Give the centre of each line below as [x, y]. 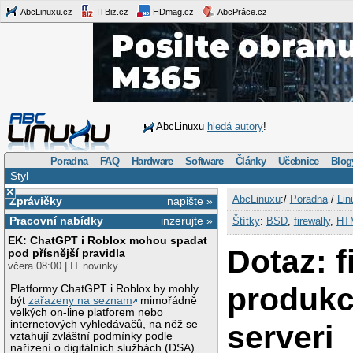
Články [251, 161]
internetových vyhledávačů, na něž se [104, 324]
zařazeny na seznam [81, 300]
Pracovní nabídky [56, 221]
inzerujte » [187, 221]
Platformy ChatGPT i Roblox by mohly [105, 288]
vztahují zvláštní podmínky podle [92, 336]
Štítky [246, 221]
